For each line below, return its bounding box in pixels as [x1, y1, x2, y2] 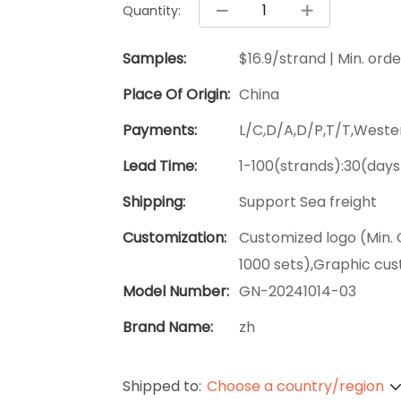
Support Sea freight [239, 192, 377, 213]
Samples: [123, 48, 186, 70]
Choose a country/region [207, 376, 384, 397]
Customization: [123, 227, 226, 249]
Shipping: [123, 192, 185, 213]
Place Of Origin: [123, 84, 230, 106]
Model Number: [123, 281, 229, 303]
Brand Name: [123, 317, 213, 338]
